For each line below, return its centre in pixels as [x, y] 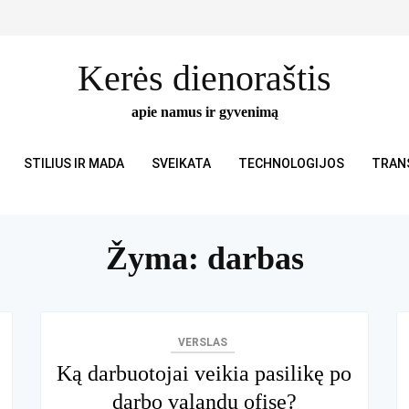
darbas [255, 258]
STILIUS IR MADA [73, 163]
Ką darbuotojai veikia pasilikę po [204, 373]
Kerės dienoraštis [204, 78]
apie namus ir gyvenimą [204, 111]
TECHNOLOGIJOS [291, 163]
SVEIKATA [181, 163]
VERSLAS [203, 342]
